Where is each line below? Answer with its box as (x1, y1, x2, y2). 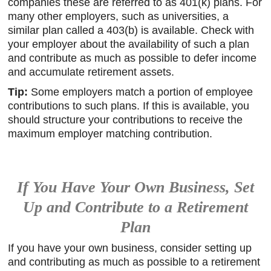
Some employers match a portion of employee (28, 86, 253, 98)
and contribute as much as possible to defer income (8, 52, 257, 64)
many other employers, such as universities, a (8, 10, 229, 22)
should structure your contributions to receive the (8, 114, 243, 126)
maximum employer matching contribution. (8, 128, 213, 140)
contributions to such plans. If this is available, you (8, 100, 250, 112)
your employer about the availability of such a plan (8, 38, 250, 50)
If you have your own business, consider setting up (8, 241, 252, 254)
